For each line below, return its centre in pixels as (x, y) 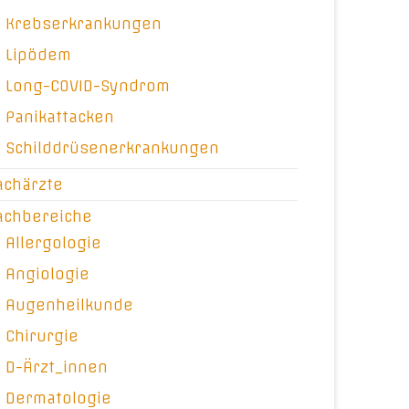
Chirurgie (42, 336)
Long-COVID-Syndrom (88, 86)
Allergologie (54, 243)
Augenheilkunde (70, 305)
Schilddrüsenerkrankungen (113, 148)
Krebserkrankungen (84, 24)
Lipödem (39, 55)
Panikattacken (60, 117)
